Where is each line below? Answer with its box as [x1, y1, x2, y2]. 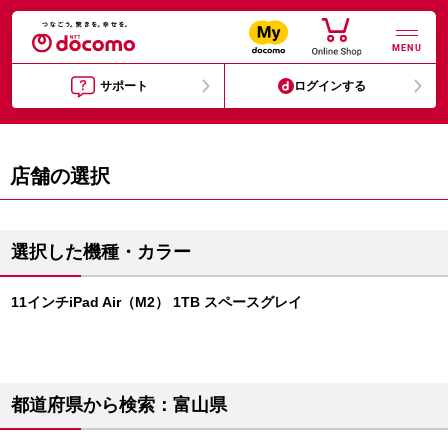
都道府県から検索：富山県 [11, 395, 227, 415]
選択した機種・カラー [11, 242, 191, 262]
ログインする [294, 79, 367, 93]
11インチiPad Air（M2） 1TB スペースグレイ [11, 294, 302, 310]
